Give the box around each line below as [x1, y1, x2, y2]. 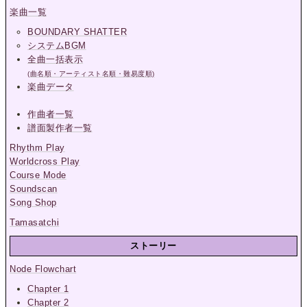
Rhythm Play [10, 142, 65, 153]
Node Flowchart [10, 264, 77, 275]
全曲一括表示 [27, 53, 84, 64]
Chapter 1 [27, 284, 69, 295]
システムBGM [27, 40, 86, 51]
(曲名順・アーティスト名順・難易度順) [27, 69, 155, 77]
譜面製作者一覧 [27, 122, 93, 133]
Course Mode [10, 169, 66, 180]
